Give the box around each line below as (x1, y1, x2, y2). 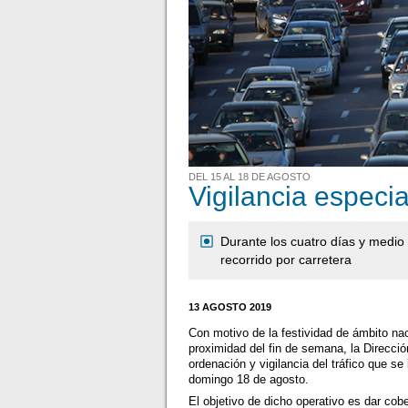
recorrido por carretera (220, 251, 352, 267)
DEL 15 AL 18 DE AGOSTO (189, 171, 311, 183)
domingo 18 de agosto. (189, 372, 310, 387)
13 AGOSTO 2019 (189, 301, 272, 312)
